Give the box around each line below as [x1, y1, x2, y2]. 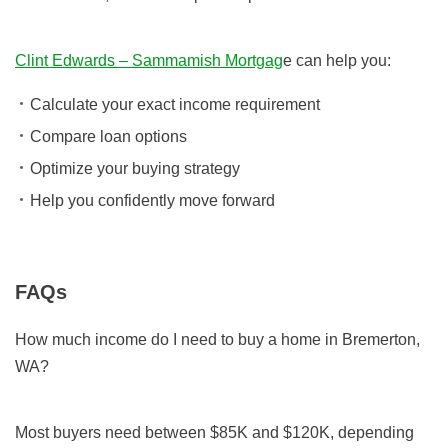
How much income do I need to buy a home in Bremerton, [15, 331, 420, 349]
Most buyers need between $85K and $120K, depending [15, 424, 414, 442]
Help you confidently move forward [30, 192, 275, 210]
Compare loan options [30, 128, 187, 146]
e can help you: [283, 52, 391, 70]
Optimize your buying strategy [30, 160, 240, 178]
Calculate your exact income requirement [30, 96, 320, 114]
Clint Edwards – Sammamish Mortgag [15, 52, 283, 70]
